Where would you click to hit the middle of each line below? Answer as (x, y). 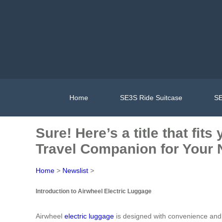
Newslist (75, 170)
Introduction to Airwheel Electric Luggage (94, 191)
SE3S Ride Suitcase (151, 97)
